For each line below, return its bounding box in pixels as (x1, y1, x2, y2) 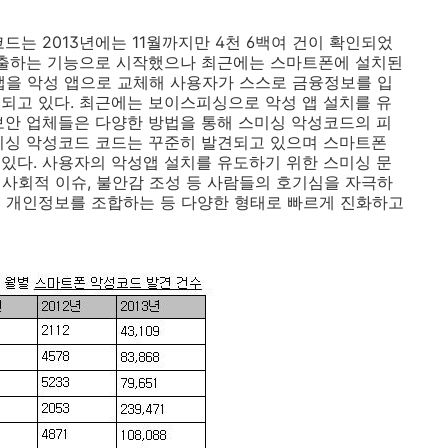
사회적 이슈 (2, 172, 87, 192)
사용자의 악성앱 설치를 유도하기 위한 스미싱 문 (42, 152, 392, 172)
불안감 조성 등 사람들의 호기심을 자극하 (96, 172, 393, 192)
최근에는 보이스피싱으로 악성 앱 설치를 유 (79, 92, 392, 112)
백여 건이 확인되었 (255, 32, 393, 52)
